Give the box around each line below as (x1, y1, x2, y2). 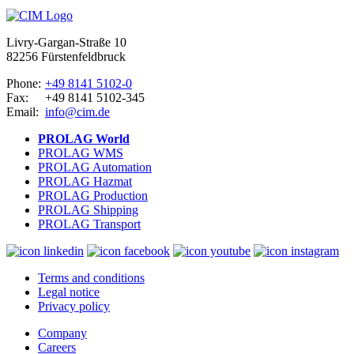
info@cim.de (45, 104, 110, 119)
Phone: (6, 76, 41, 90)
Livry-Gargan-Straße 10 (6, 35, 126, 49)
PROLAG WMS (38, 145, 123, 160)
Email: (6, 104, 45, 119)
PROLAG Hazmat (38, 174, 132, 188)
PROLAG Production (38, 188, 148, 202)
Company (38, 326, 87, 340)
